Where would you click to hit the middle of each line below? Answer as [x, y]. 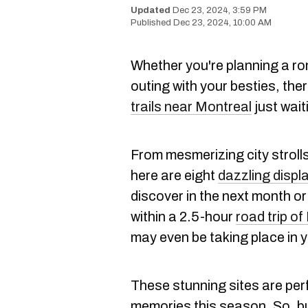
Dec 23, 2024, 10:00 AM [222, 23]
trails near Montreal [191, 107]
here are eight [174, 175]
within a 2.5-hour [183, 217]
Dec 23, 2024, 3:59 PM [220, 10]
